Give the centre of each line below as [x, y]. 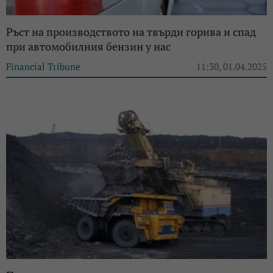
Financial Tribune [43, 66]
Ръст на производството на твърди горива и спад [131, 31]
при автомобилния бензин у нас [88, 46]
